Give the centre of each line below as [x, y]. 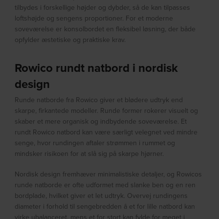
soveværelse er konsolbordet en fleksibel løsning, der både [105, 29]
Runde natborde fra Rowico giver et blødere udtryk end [99, 100]
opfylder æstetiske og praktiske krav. [70, 40]
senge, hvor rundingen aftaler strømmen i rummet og [95, 143]
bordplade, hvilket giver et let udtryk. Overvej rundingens [101, 196]
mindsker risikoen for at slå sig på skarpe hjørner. [89, 154]
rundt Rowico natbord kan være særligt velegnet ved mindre [106, 132]
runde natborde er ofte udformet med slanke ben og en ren [105, 185]
